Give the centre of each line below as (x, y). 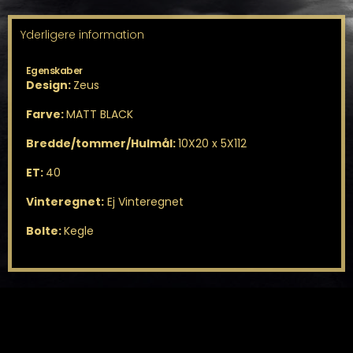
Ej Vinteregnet (143, 202)
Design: (49, 85)
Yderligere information (82, 34)
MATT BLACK (99, 115)
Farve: (46, 115)
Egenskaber (54, 70)
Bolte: (45, 231)
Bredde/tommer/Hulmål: (102, 144)
